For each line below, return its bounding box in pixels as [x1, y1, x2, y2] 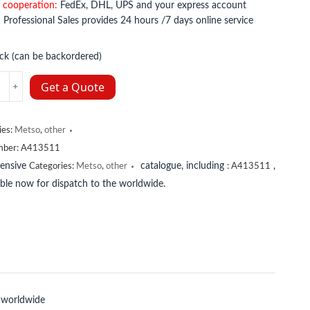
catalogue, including [137, 161, 227, 171]
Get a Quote [40, 80, 104, 95]
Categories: [28, 162, 76, 171]
